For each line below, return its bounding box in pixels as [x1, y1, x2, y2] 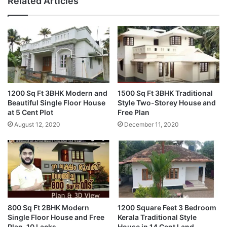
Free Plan [118, 108, 149, 117]
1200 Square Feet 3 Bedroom [118, 203, 216, 212]
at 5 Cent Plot [8, 108, 53, 117]
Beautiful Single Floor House [8, 98, 105, 107]
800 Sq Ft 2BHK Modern [8, 203, 89, 212]
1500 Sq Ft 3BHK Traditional [118, 89, 213, 98]
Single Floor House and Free [8, 212, 104, 221]
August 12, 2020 [14, 121, 60, 129]
